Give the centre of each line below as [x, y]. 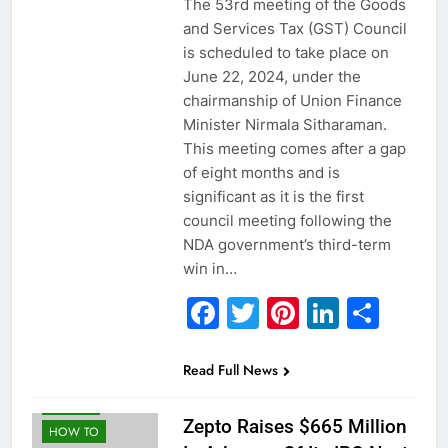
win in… [209, 269]
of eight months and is [261, 173]
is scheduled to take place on [285, 53]
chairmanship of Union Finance [292, 101]
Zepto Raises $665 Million [294, 427]
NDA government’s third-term [286, 245]
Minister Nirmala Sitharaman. [284, 125]
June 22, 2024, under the [271, 77]
